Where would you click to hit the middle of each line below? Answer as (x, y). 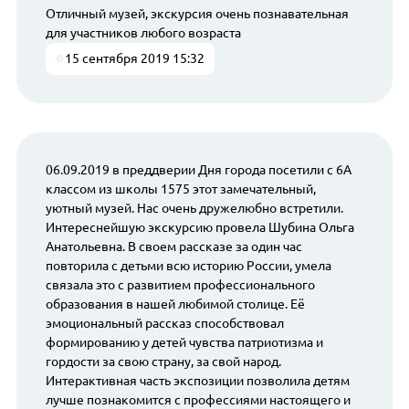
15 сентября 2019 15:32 (135, 58)
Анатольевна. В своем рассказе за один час (173, 247)
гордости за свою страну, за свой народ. (163, 362)
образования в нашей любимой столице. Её (175, 304)
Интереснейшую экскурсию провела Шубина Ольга (199, 228)
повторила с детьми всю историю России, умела (188, 266)
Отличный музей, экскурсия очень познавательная (197, 13)
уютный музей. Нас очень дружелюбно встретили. (194, 209)
